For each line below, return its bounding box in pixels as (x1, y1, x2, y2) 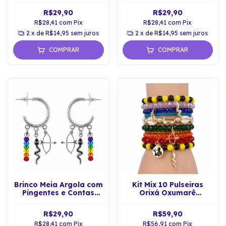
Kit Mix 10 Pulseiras (132, 180, 203, 189)
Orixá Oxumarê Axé (22, 196, 95, 205)
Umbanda (149, 196, 186, 205)
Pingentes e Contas (22, 188, 95, 197)
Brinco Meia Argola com (14, 180, 103, 189)
